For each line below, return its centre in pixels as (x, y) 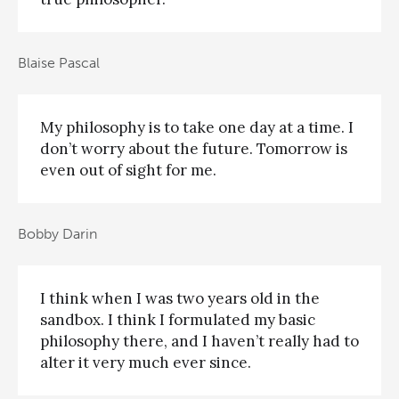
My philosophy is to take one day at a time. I (197, 127)
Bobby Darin (57, 234)
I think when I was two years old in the (180, 298)
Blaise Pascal (59, 63)
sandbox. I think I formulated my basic (178, 319)
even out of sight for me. (128, 170)
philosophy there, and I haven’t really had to (199, 341)
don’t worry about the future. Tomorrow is (194, 148)
